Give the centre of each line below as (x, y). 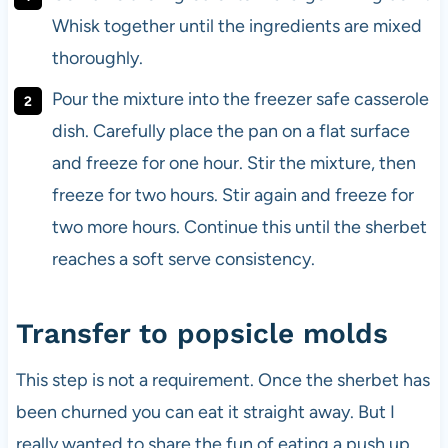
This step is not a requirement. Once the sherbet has (222, 380)
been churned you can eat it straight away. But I (205, 412)
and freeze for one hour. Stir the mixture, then (233, 163)
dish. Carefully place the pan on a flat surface (230, 131)
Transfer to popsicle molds (201, 333)
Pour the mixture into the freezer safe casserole (240, 99)
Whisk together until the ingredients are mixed (236, 26)
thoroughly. (97, 58)
